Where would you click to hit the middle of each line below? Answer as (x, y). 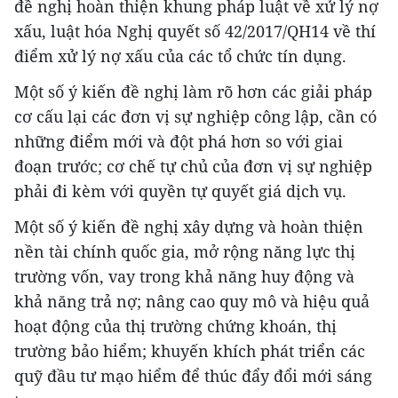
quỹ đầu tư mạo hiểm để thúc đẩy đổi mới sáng (193, 375)
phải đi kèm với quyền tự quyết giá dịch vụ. (180, 191)
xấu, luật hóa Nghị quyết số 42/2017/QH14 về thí (195, 31)
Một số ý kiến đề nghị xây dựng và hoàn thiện (189, 226)
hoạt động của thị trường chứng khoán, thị (175, 326)
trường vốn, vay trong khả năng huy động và (184, 276)
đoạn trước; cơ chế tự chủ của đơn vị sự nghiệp (193, 166)
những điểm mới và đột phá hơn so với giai (179, 141)
